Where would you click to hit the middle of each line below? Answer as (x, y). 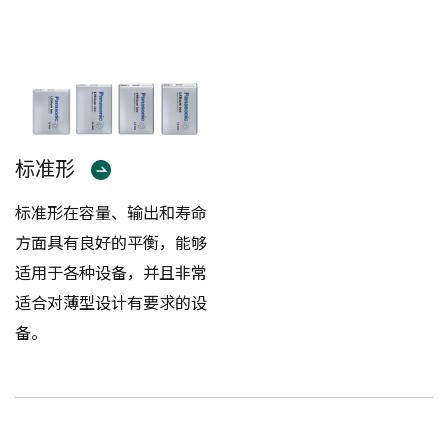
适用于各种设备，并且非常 (111, 271)
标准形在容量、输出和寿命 (111, 211)
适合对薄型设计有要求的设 (111, 301)
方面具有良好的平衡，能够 (111, 241)
